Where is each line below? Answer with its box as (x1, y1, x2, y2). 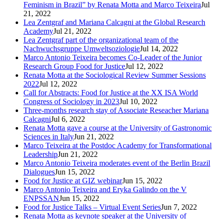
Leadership (23, 150, 58, 158)
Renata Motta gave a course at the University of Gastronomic (23, 123, 212, 132)
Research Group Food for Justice (23, 62, 125, 70)
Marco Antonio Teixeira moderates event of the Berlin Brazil (23, 158, 210, 167)
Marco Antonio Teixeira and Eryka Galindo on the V (23, 185, 187, 194)
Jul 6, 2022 (51, 114, 85, 123)
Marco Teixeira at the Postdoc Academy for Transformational (23, 141, 212, 150)
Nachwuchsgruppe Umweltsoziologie (23, 44, 140, 53)
